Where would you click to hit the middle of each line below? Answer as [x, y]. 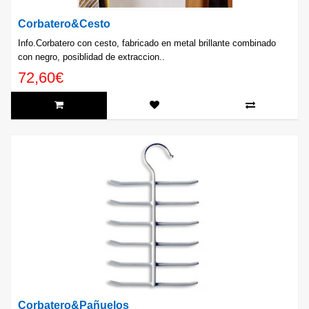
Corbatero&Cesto [64, 24]
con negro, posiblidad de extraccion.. [91, 57]
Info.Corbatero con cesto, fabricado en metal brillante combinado [147, 43]
